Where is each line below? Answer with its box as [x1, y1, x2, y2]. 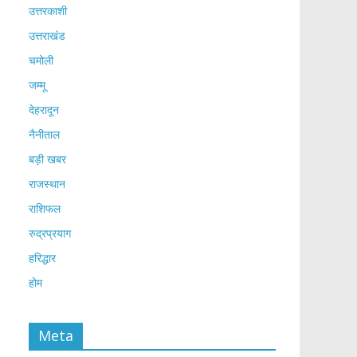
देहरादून [29, 102, 59, 117]
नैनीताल [29, 127, 60, 142]
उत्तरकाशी [29, 3, 67, 18]
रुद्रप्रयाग [29, 226, 71, 241]
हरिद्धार [29, 250, 56, 265]
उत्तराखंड [29, 28, 65, 43]
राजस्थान [29, 176, 65, 191]
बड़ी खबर [29, 151, 66, 167]
